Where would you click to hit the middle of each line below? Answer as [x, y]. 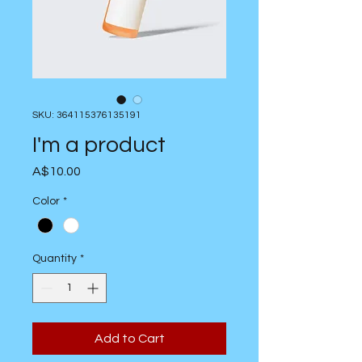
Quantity [55, 259]
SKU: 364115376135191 [87, 115]
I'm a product [99, 145]
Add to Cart [129, 339]
